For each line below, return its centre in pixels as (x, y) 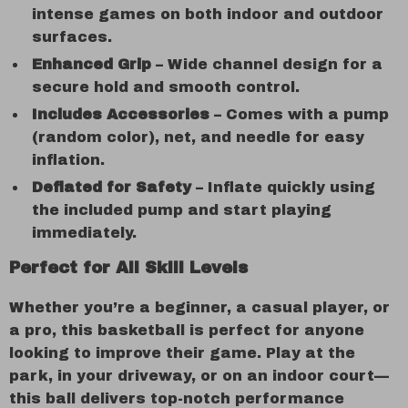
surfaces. (72, 37)
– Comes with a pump (299, 114)
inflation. (68, 160)
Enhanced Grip (92, 64)
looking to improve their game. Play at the (182, 353)
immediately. (84, 233)
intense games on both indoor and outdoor (208, 14)
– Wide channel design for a (267, 64)
